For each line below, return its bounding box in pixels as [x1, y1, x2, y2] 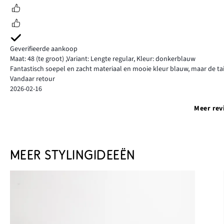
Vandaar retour [10, 73, 55, 84]
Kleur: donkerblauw [136, 53, 195, 64]
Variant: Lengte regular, [66, 53, 136, 64]
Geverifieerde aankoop [10, 43, 77, 54]
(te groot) [34, 53, 65, 64]
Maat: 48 [10, 53, 34, 64]
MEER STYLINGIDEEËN [10, 147, 135, 162]
